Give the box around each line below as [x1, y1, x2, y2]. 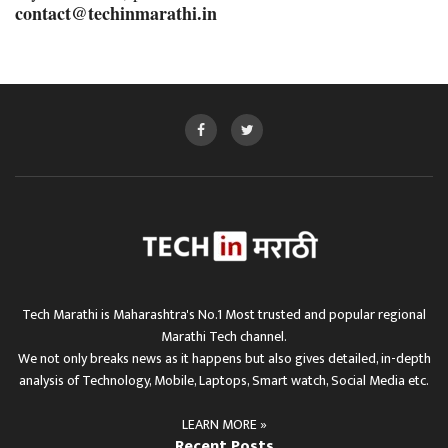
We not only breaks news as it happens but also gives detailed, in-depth [17, 347, 431, 370]
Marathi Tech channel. [161, 325, 287, 348]
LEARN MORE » [181, 413, 267, 436]
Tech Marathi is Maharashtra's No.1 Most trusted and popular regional [22, 303, 426, 326]
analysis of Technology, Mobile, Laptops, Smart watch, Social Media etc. [19, 369, 429, 392]
